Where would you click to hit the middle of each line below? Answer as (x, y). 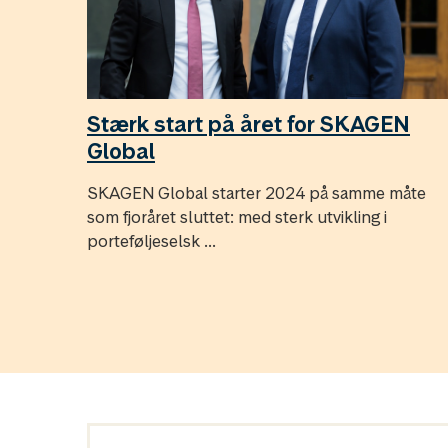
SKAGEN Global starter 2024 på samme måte (256, 193)
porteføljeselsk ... (151, 241)
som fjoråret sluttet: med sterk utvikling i (237, 217)
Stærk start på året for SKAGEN (248, 124)
